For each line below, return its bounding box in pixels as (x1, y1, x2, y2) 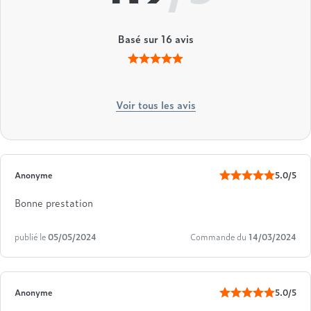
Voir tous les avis (115, 97, 196, 112)
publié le (15, 230, 48, 244)
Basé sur (117, 31, 161, 47)
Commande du (190, 230, 249, 244)
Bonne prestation (15, 195, 93, 210)
